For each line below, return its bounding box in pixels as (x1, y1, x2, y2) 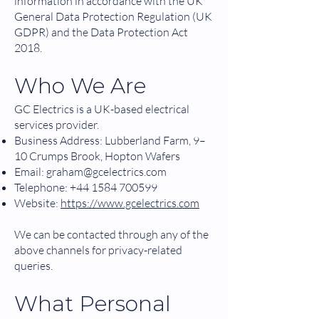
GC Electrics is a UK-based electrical (14, 102, 189, 116)
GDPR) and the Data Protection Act (14, 25, 188, 39)
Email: (14, 164, 46, 179)
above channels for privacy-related (14, 243, 182, 257)
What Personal (14, 291, 171, 317)
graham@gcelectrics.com (46, 164, 167, 179)
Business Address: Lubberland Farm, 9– (14, 133, 206, 147)
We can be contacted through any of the (14, 227, 209, 241)
